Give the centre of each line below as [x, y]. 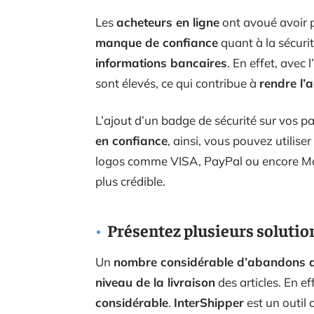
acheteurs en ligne [168, 22]
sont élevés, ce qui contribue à [177, 83]
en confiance [131, 141]
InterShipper [209, 302]
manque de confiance [157, 42]
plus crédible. [130, 181]
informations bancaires [161, 63]
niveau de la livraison [155, 282]
